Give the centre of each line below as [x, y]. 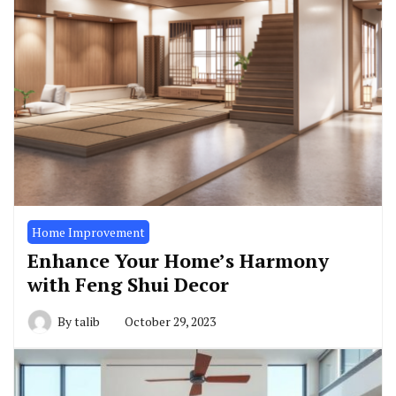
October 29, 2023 [170, 321]
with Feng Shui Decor [128, 284]
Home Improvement [88, 232]
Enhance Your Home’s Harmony [178, 260]
